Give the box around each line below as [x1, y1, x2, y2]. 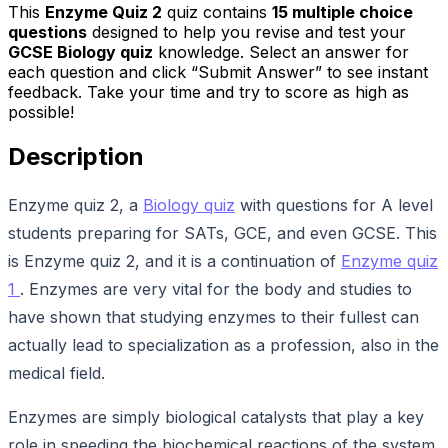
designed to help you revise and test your [87, 22, 406, 43]
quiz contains [162, 2, 272, 23]
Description [8, 141, 144, 171]
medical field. [8, 362, 110, 383]
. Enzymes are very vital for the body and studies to [20, 278, 412, 299]
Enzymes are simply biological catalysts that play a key [8, 406, 424, 427]
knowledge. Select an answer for [153, 42, 409, 63]
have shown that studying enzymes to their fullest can [8, 306, 419, 327]
